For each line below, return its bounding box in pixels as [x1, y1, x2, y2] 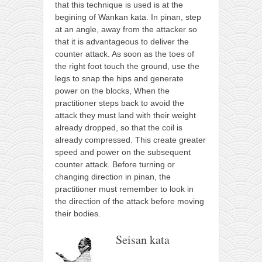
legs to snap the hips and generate [55, 73, 184, 83]
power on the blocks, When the [55, 85, 170, 95]
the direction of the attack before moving [55, 196, 204, 206]
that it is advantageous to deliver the [55, 36, 189, 46]
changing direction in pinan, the [55, 171, 171, 181]
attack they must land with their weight [55, 110, 196, 120]
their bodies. [55, 208, 101, 218]
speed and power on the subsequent [55, 147, 191, 157]
